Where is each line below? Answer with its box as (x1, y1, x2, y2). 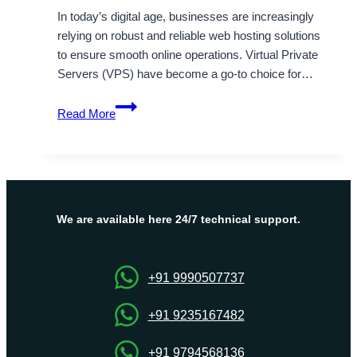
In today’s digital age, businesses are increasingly (57, 10, 314, 24)
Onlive (115, 212, 148, 226)
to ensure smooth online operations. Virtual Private (57, 48, 318, 62)
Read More (57, 107, 116, 121)
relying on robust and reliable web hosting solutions (57, 29, 320, 43)
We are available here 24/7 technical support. (57, 213, 300, 226)
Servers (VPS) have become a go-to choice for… (57, 67, 313, 81)
